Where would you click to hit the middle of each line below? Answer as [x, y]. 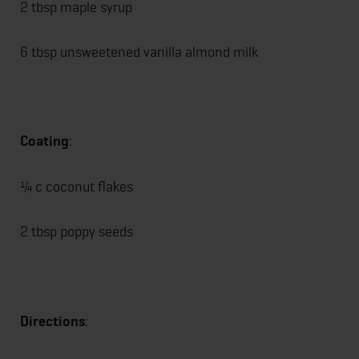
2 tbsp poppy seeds [77, 231]
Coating [44, 141]
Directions [52, 321]
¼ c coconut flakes [77, 187]
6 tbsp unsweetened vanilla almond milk [139, 51]
